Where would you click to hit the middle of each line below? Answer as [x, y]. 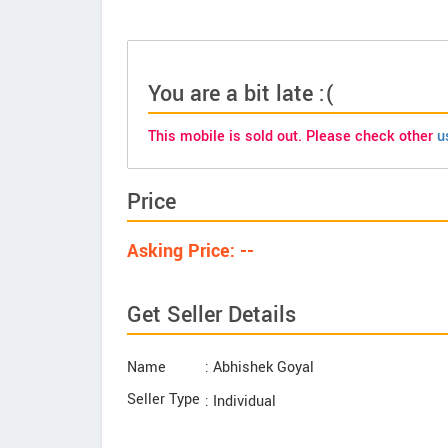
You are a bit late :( [241, 94]
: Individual [240, 401]
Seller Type [163, 399]
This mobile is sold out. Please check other [292, 136]
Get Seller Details [211, 315]
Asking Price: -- [190, 251]
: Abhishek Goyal [259, 367]
